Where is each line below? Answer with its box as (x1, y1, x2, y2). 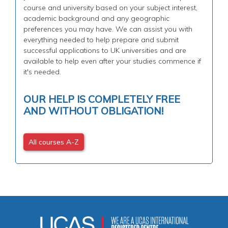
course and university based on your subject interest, (23, 3, 197, 12)
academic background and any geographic (23, 13, 169, 23)
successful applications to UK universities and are (23, 45, 186, 55)
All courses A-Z (28, 137, 79, 147)
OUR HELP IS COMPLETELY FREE (23, 92, 180, 105)
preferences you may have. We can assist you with (23, 24, 192, 34)
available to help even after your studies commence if (23, 56, 201, 66)
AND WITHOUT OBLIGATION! (23, 104, 163, 117)
